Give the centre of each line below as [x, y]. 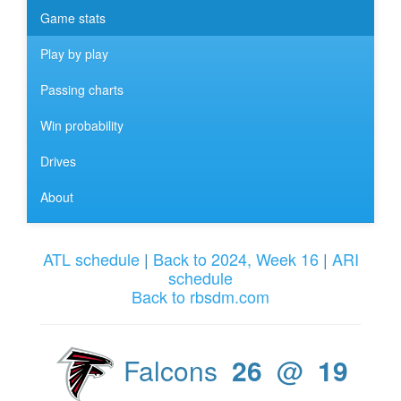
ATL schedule [91, 258]
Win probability [82, 126]
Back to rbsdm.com [200, 296]
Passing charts [82, 90]
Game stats [73, 18]
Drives [58, 162]
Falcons [174, 370]
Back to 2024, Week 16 [235, 258]
